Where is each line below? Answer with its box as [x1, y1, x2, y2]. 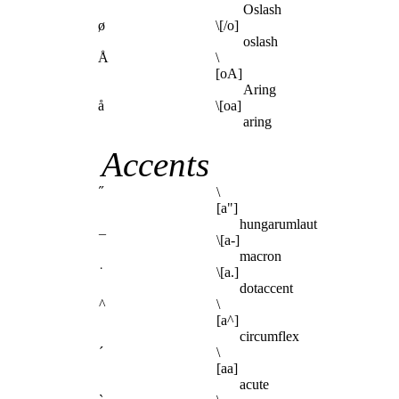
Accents [102, 145, 210, 184]
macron [240, 248, 281, 265]
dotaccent [240, 281, 293, 297]
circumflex [240, 329, 299, 345]
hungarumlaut [240, 216, 317, 232]
